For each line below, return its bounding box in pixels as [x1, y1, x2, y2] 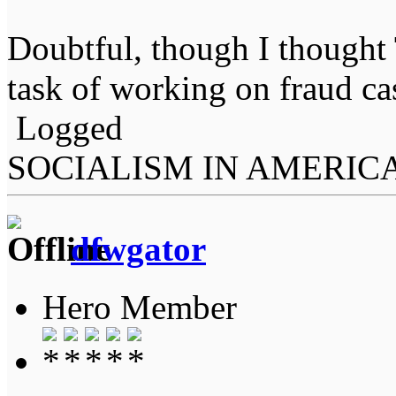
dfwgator [71, 229, 206, 268]
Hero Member [42, 288, 237, 327]
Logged [7, 108, 123, 147]
